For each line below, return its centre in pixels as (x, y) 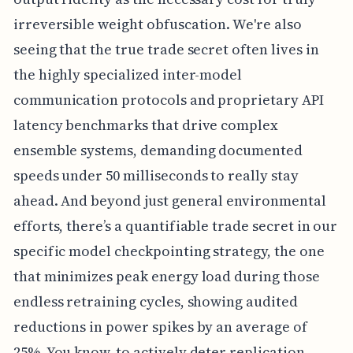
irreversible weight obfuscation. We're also (157, 24)
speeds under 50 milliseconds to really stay (156, 176)
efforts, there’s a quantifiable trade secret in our (175, 226)
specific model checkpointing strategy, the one (169, 251)
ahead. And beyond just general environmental (169, 201)
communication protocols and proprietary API (168, 100)
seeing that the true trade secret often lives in (166, 50)
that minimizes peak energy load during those (166, 277)
